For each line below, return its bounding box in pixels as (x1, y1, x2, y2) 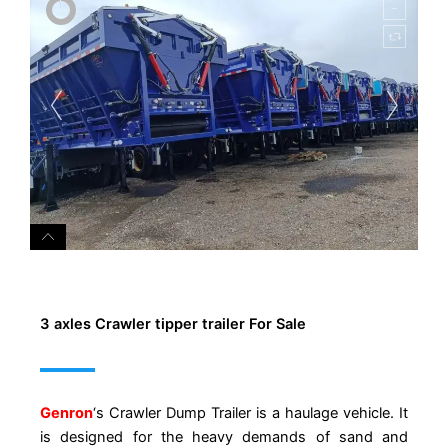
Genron (40, 404, 93, 423)
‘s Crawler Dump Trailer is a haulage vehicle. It (93, 404, 408, 423)
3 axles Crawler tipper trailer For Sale (40, 315, 306, 333)
